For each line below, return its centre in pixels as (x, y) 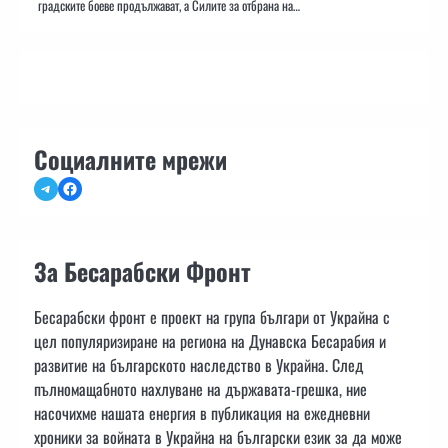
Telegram (64, 187)
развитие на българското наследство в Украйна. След (198, 364)
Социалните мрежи (130, 158)
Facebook (88, 187)
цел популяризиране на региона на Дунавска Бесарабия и (210, 340)
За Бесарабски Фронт (142, 270)
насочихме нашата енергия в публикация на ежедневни (202, 412)
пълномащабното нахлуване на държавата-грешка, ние (200, 388)
